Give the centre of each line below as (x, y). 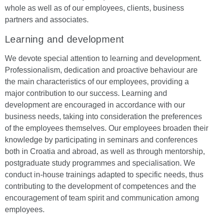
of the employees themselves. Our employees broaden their (107, 128)
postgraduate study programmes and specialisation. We (100, 163)
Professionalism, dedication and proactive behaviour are (101, 70)
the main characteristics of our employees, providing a (97, 82)
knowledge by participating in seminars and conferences (101, 140)
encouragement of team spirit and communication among (102, 198)
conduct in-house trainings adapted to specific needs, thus (104, 175)
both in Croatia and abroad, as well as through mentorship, (105, 151)
